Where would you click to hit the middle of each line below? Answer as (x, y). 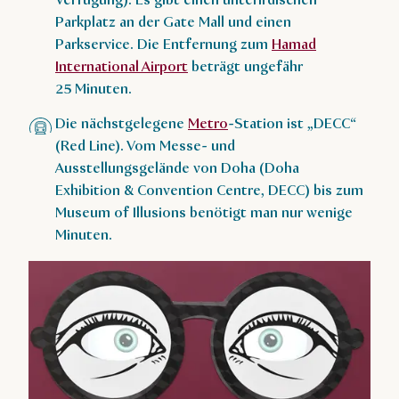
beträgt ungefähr (245, 67)
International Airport (122, 67)
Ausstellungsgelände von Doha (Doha (177, 168)
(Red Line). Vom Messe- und (145, 146)
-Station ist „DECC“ (292, 124)
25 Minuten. (94, 89)
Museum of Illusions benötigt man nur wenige (204, 213)
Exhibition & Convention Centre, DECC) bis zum (209, 191)
